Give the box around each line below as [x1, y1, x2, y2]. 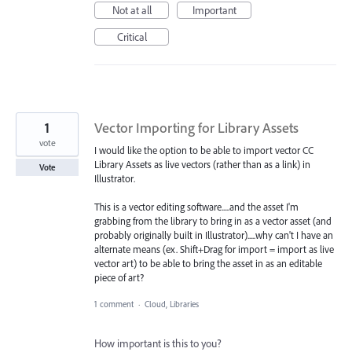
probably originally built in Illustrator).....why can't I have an [94, 228, 333, 241]
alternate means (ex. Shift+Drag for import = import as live [94, 242, 334, 255]
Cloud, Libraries [145, 298, 199, 310]
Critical [116, 29, 147, 44]
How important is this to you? [94, 335, 222, 350]
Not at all [112, 2, 152, 17]
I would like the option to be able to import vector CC [94, 143, 313, 156]
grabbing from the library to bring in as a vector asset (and [94, 214, 332, 227]
